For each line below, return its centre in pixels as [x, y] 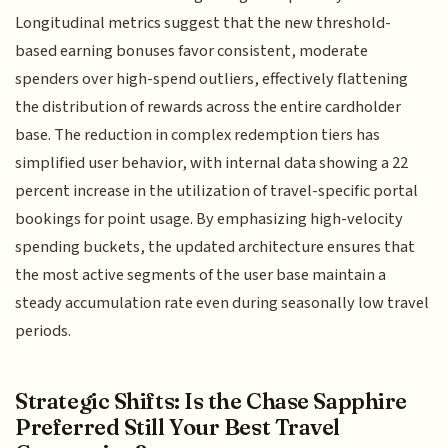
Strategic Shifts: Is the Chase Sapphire [211, 400]
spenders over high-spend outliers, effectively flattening [212, 79]
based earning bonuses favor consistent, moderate [192, 51]
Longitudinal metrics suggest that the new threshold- [203, 23]
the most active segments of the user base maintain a [201, 275]
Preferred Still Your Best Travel [178, 426]
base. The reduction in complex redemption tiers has [198, 135]
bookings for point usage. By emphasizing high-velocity [209, 219]
